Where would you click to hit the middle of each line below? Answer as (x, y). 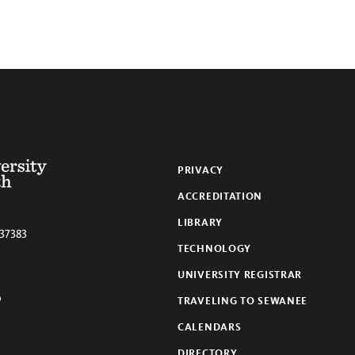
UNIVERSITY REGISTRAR (240, 275)
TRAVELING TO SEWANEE (242, 301)
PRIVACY (200, 170)
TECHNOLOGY (214, 249)
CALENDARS (209, 327)
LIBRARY (200, 223)
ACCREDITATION (220, 197)
